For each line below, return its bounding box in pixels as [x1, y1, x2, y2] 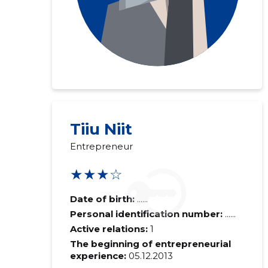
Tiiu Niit [69, 120, 132, 139]
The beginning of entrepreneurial [69, 238, 231, 249]
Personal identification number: [69, 208, 225, 220]
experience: [69, 250, 126, 261]
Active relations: [69, 223, 148, 234]
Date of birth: [69, 193, 135, 205]
